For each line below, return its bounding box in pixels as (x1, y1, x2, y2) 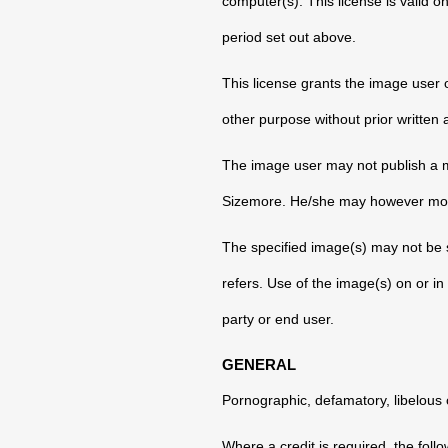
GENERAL (222, 356, 296, 373)
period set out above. (222, 29, 356, 45)
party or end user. (222, 311, 334, 327)
